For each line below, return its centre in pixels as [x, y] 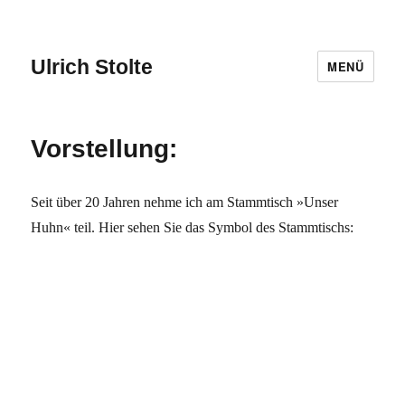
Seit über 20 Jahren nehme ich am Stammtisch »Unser [185, 202]
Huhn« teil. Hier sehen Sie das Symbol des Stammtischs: [193, 227]
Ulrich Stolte [92, 66]
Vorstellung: [104, 149]
